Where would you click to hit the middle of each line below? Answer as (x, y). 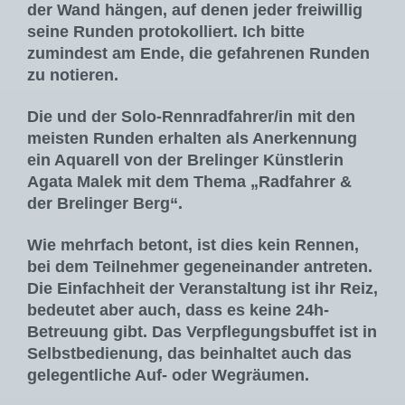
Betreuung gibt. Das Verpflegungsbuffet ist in (202, 332)
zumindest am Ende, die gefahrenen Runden (198, 54)
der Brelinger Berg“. (105, 204)
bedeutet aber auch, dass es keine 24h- (178, 311)
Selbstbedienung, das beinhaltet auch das (189, 354)
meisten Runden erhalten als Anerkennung (192, 139)
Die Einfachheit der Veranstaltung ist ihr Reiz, (202, 289)
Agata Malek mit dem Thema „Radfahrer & (189, 182)
